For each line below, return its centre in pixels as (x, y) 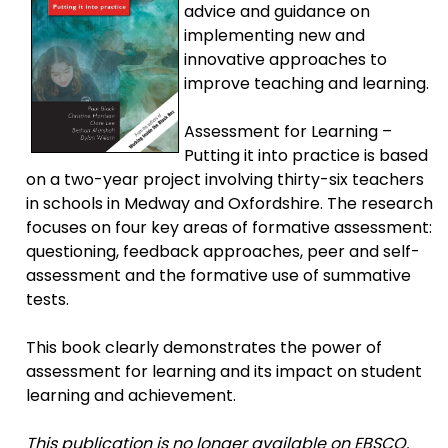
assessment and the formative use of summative (219, 275)
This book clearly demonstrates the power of (204, 347)
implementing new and (275, 35)
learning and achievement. (131, 395)
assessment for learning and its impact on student (224, 371)
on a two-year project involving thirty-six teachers (225, 179)
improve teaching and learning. (307, 83)
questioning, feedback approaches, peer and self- (223, 251)
